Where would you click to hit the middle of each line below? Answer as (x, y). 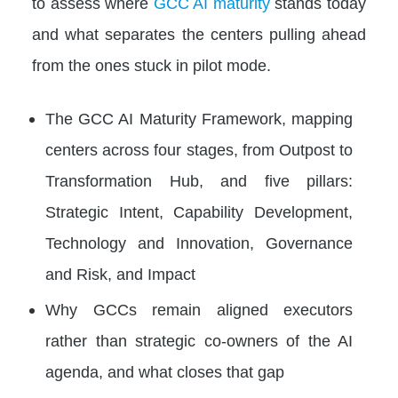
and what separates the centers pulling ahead (199, 34)
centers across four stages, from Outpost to (199, 150)
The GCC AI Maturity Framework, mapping (199, 119)
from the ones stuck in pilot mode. (151, 65)
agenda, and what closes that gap (165, 372)
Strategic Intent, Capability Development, (199, 212)
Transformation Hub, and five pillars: (199, 181)
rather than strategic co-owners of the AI (199, 341)
